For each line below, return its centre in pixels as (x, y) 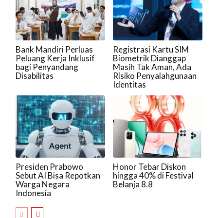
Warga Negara (43, 184)
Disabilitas (35, 75)
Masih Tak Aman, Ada (152, 67)
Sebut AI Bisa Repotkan (58, 176)
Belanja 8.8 (133, 184)
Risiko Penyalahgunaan (155, 75)
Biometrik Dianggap (149, 58)
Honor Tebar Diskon (149, 167)
